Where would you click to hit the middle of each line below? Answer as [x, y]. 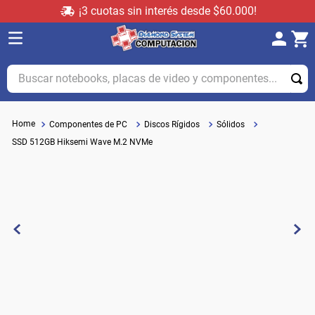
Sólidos [231, 124]
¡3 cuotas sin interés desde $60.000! [167, 11]
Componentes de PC [88, 124]
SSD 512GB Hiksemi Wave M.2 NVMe [82, 142]
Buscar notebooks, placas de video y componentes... [136, 70]
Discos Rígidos [172, 124]
